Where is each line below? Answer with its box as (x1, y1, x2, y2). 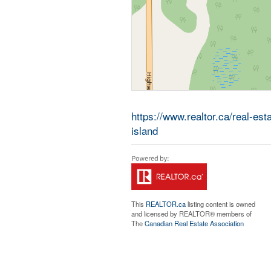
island (131, 123, 158, 138)
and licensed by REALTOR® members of (131, 209, 252, 218)
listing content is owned (185, 199, 255, 209)
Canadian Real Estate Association (144, 218, 244, 228)
